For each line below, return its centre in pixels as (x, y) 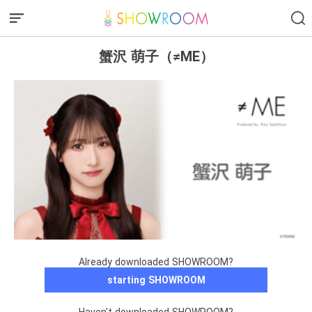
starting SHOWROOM (156, 280)
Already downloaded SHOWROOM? (156, 262)
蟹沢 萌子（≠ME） (156, 56)
